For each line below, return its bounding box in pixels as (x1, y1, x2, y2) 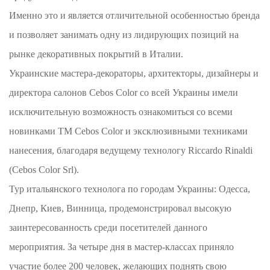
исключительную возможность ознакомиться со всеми (9, 107, 233, 117)
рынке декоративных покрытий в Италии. (9, 49, 184, 59)
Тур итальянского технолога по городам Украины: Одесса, (9, 184, 251, 194)
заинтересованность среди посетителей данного (9, 222, 208, 233)
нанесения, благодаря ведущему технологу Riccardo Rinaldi (9, 145, 253, 155)
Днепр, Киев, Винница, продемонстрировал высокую (9, 203, 232, 213)
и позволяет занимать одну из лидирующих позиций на (9, 30, 239, 40)
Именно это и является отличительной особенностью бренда (9, 10, 260, 20)
